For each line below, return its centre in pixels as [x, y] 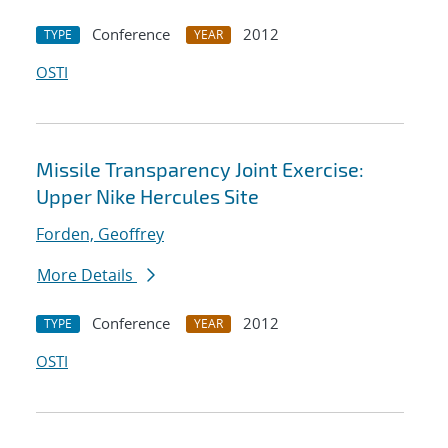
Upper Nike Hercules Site [147, 196]
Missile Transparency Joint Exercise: [200, 169]
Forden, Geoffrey [100, 234]
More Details [87, 275]
